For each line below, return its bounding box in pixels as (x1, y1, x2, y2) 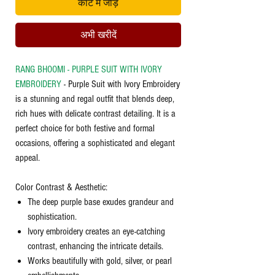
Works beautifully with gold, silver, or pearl (28, 255, 172, 266)
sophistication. (28, 211, 77, 222)
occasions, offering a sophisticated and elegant (15, 137, 175, 149)
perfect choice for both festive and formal (15, 123, 155, 134)
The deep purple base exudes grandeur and (28, 196, 174, 207)
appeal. (15, 152, 40, 163)
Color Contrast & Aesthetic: (15, 182, 107, 193)
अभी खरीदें (80, 28, 117, 42)
